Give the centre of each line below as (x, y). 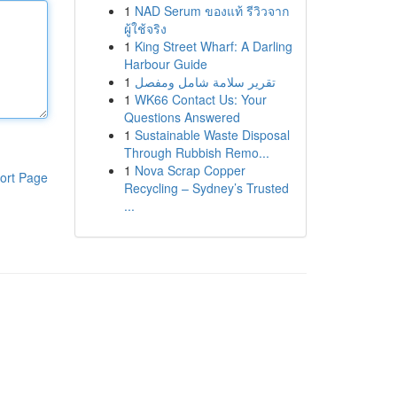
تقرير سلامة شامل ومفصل (205, 82)
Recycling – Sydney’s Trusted (206, 188)
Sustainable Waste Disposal (212, 135)
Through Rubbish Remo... (196, 152)
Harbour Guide (165, 64)
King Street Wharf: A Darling (213, 46)
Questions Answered (182, 117)
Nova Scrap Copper (190, 170)
